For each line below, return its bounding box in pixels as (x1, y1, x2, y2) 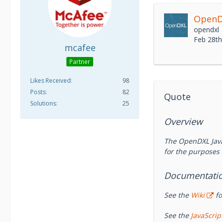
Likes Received (30, 76, 71, 85)
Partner (69, 57, 90, 66)
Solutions (30, 99, 56, 108)
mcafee (64, 42, 96, 54)
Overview (164, 115, 203, 127)
